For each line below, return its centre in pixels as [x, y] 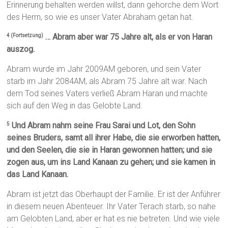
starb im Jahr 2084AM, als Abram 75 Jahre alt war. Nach [107, 81]
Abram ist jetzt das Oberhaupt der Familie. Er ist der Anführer [114, 194]
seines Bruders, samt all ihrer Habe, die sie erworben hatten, [114, 138]
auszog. [21, 49]
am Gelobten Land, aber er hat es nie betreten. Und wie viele [113, 219]
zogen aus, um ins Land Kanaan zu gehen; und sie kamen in [111, 162]
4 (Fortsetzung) [25, 36]
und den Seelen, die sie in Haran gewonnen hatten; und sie [110, 150]
